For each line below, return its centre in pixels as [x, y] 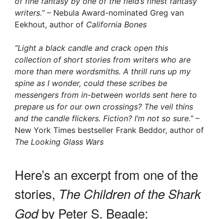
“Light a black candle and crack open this [91, 48]
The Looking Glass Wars [59, 142]
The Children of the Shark [130, 194]
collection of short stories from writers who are [103, 60]
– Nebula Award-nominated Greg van [115, 13]
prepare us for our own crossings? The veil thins [104, 107]
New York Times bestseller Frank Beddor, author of [109, 130]
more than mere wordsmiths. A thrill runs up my [103, 72]
